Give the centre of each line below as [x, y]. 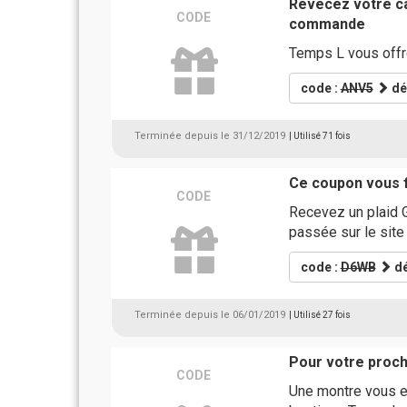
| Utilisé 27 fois [320, 315]
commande [327, 24]
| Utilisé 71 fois [320, 136]
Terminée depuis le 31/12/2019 [210, 136]
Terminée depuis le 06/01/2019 [210, 315]
